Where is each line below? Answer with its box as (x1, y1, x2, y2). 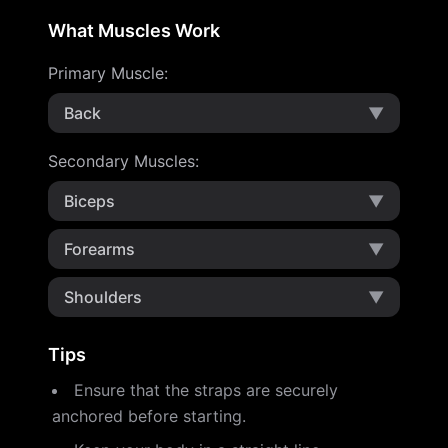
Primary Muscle (48, 63, 164, 83)
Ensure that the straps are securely (74, 380, 338, 400)
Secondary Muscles (48, 151, 195, 171)
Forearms (64, 239, 135, 259)
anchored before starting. (52, 406, 246, 426)
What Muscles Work (48, 20, 220, 41)
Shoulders (64, 287, 142, 307)
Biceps (64, 191, 115, 211)
